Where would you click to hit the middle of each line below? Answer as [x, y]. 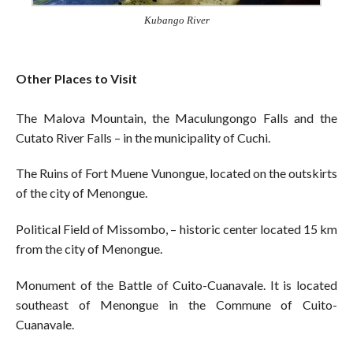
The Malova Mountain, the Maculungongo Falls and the [176, 117]
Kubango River [176, 20]
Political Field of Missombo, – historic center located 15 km [176, 229]
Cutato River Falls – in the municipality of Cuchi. [143, 137]
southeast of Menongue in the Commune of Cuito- [176, 304]
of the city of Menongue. [82, 193]
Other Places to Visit [76, 78]
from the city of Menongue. [89, 249]
